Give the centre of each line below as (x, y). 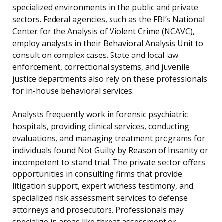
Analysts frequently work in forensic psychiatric (100, 115)
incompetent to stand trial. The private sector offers (109, 162)
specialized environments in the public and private (105, 8)
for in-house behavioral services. (73, 91)
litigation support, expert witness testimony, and (103, 186)
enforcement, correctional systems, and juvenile (101, 67)
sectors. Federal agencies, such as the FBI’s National (109, 20)
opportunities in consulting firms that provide (97, 174)
